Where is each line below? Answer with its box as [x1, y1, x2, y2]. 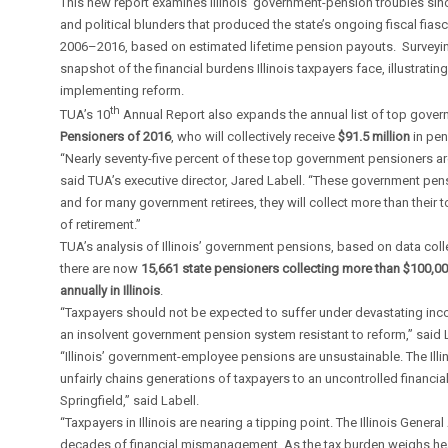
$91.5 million [338, 128, 411, 144]
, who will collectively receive [171, 128, 339, 144]
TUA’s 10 [60, 106, 111, 122]
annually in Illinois [60, 282, 161, 298]
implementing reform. [60, 82, 185, 98]
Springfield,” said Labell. [60, 392, 200, 408]
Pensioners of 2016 [60, 128, 172, 144]
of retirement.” [60, 216, 142, 232]
